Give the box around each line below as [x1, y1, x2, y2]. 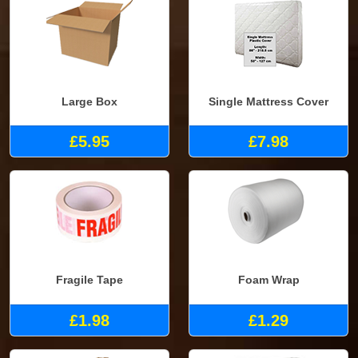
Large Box [62, 94, 117, 108]
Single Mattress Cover [209, 94, 328, 108]
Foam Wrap [237, 272, 300, 286]
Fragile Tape [56, 272, 123, 286]
